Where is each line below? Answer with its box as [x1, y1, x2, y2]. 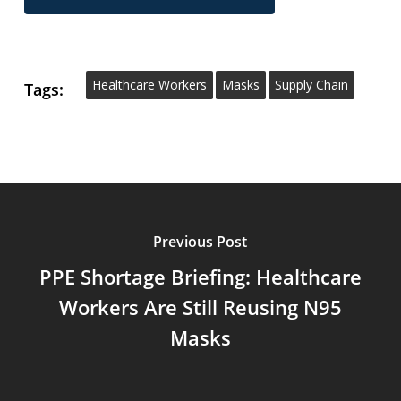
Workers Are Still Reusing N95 [58, 293, 342, 320]
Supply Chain [274, 76, 348, 93]
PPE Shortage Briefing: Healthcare [38, 262, 362, 290]
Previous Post [153, 231, 248, 252]
